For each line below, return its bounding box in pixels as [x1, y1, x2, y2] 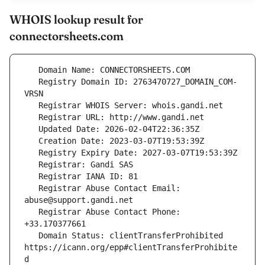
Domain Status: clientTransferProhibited [24, 231, 38, 241]
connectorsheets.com [9, 28, 124, 44]
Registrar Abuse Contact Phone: [24, 207, 38, 217]
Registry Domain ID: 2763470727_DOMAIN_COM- [24, 77, 38, 87]
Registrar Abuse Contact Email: [24, 183, 38, 193]
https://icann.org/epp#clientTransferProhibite [24, 243, 237, 253]
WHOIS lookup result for [9, 12, 143, 27]
